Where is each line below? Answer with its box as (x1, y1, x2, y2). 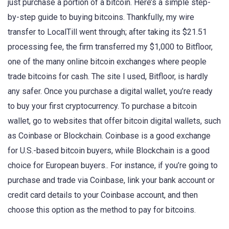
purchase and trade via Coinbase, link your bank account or (8, 175, 215, 186)
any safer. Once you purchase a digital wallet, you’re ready (8, 86, 213, 97)
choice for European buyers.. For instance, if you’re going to (8, 161, 218, 171)
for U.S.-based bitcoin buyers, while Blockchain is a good (8, 146, 210, 156)
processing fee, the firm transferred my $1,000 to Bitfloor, (8, 42, 213, 52)
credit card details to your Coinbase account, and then (8, 190, 198, 200)
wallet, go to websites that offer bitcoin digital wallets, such (8, 116, 221, 126)
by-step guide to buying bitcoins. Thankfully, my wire (8, 12, 194, 22)
